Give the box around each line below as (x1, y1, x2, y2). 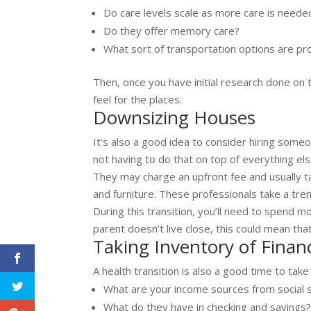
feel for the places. (93, 92, 183, 107)
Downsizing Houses (93, 105, 256, 131)
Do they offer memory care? (103, 24, 240, 38)
